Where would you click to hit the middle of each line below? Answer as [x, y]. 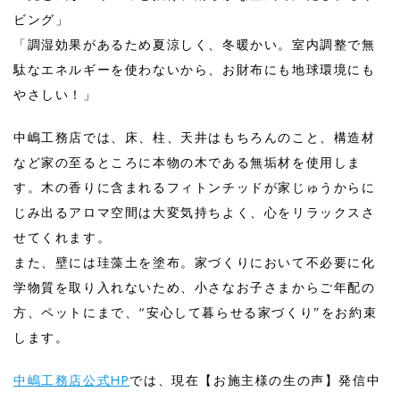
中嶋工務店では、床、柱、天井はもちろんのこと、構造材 [195, 137]
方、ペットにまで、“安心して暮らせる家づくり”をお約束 [196, 312]
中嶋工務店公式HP [72, 380]
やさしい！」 [55, 94]
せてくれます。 [62, 237]
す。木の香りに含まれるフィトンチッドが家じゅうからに [195, 187]
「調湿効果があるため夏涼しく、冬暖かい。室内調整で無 [195, 44]
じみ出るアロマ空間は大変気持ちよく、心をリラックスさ [195, 212]
